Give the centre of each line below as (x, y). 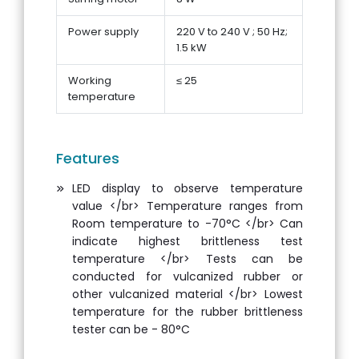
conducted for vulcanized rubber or (188, 276)
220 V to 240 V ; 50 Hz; (232, 31)
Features (88, 158)
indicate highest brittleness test (188, 241)
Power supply (103, 31)
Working (90, 80)
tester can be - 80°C (131, 329)
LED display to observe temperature (188, 188)
